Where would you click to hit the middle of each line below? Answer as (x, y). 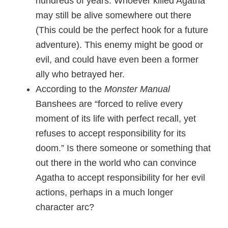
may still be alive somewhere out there (113, 15)
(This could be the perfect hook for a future (122, 30)
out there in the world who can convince (116, 163)
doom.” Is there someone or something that (123, 148)
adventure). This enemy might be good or (119, 45)
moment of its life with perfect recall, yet (116, 119)
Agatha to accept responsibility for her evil (120, 178)
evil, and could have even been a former (117, 60)
